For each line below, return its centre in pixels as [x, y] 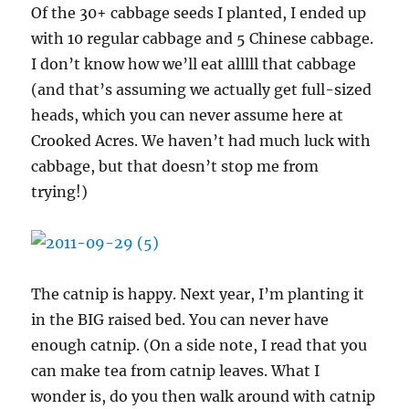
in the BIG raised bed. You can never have [180, 320]
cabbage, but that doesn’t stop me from [175, 166]
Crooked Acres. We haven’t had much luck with [201, 141]
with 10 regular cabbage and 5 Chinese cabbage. [203, 38]
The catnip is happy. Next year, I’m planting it [198, 294]
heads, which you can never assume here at [188, 115]
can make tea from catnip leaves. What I [176, 371]
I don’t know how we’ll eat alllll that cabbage [194, 64]
